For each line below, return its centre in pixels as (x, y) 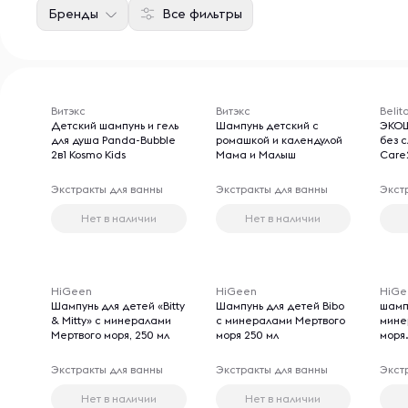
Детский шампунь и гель (115, 125)
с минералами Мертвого (280, 320)
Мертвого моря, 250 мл (110, 335)
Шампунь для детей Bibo (280, 306)
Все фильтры (202, 14)
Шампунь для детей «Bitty (118, 306)
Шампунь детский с (267, 125)
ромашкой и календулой (279, 140)
